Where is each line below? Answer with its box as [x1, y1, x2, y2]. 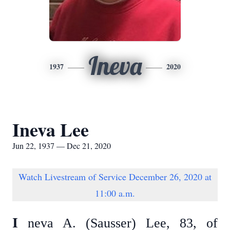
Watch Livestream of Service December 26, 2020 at [18, 170, 212, 183]
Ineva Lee [12, 116, 89, 143]
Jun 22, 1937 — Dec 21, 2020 [12, 140, 111, 151]
